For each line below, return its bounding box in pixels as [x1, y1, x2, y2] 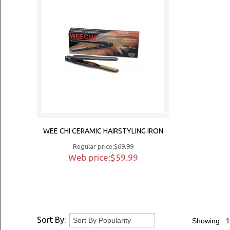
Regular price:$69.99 [73, 143, 133, 150]
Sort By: [37, 215, 66, 224]
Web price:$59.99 [68, 152, 138, 162]
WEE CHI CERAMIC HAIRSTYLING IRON [43, 127, 163, 135]
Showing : [192, 217, 226, 225]
